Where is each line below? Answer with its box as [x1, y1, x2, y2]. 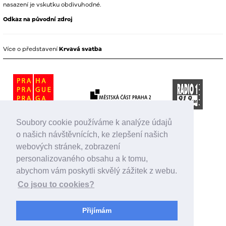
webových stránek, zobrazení [16, 142, 120, 151]
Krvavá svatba [59, 45, 102, 52]
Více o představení [3, 45, 59, 52]
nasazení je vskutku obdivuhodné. [3, 1, 101, 8]
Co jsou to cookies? [18, 180, 95, 189]
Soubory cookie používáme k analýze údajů [16, 118, 172, 127]
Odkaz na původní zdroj [3, 16, 73, 23]
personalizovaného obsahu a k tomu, [16, 154, 148, 163]
